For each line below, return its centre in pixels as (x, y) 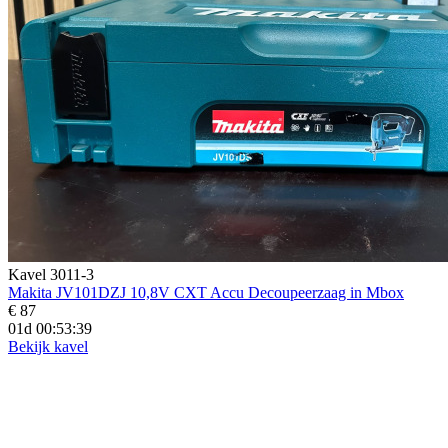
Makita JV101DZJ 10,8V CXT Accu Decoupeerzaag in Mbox (206, 292)
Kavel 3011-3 (51, 274)
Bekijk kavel (48, 346)
